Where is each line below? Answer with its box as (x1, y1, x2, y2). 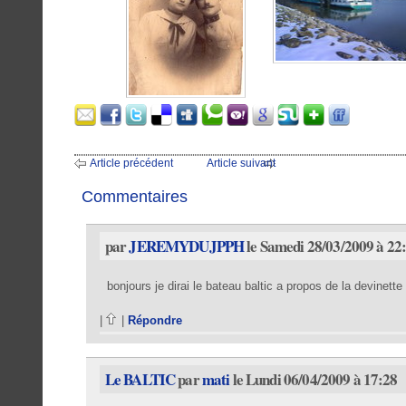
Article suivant (207, 156, 275, 169)
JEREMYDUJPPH (129, 234, 245, 257)
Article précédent (90, 156, 173, 169)
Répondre (127, 313, 182, 327)
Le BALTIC (104, 367, 176, 391)
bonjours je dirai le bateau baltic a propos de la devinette (106, 278, 402, 293)
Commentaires (82, 187, 188, 206)
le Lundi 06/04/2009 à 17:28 (229, 367, 398, 391)
